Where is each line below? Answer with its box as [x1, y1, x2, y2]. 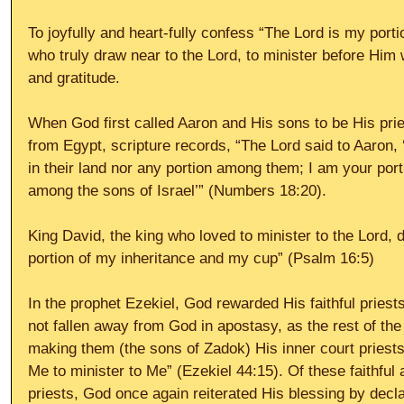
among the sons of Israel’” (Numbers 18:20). [28, 182, 331, 199]
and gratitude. [28, 69, 124, 87]
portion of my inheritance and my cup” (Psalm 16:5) [28, 250, 379, 267]
